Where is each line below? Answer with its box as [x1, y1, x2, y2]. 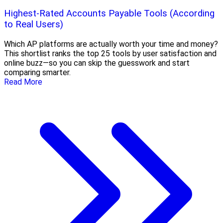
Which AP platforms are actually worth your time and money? [4, 39, 218, 49]
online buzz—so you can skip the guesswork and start [4, 58, 190, 68]
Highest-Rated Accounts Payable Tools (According [4, 7, 215, 19]
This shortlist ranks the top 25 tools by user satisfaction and [4, 48, 217, 58]
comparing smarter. [4, 67, 71, 77]
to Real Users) [4, 18, 63, 30]
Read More [4, 77, 42, 87]
